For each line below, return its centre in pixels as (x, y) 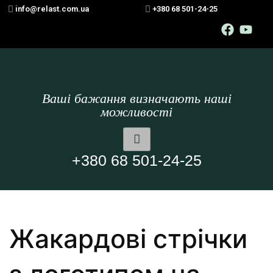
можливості (136, 112)
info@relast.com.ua (52, 9)
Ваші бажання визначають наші (136, 98)
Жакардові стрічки (128, 239)
